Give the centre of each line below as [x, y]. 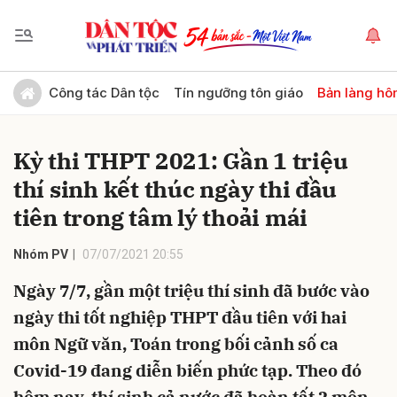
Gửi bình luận [62, 84]
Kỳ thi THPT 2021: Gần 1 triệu [181, 160]
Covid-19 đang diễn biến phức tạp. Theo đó [187, 370]
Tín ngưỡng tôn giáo [238, 93]
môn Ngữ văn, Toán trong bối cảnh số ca [176, 344]
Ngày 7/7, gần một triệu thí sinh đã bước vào [191, 291]
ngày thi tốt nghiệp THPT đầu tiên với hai [180, 317]
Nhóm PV [41, 254]
